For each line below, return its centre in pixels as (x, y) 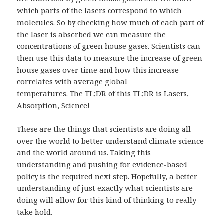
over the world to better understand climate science (110, 140)
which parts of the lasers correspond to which (99, 10)
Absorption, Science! (54, 105)
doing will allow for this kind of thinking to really (107, 200)
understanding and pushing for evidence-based (102, 164)
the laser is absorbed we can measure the (92, 34)
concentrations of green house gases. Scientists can (109, 46)
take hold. (35, 211)
